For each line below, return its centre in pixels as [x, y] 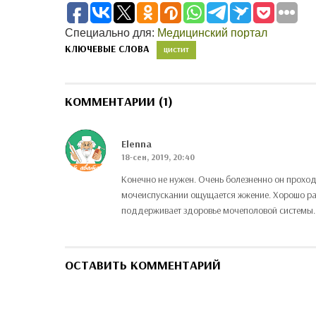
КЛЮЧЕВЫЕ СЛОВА [107, 49]
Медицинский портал [212, 33]
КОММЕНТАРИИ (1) [119, 102]
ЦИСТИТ [176, 50]
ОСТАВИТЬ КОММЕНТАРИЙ [143, 265]
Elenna [136, 144]
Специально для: [111, 33]
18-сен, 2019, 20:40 [158, 157]
